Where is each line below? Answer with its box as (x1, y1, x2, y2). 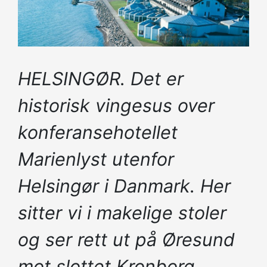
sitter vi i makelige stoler (18, 201, 226, 223)
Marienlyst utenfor (18, 148, 174, 170)
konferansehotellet (18, 121, 178, 143)
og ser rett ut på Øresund (18, 228, 235, 250)
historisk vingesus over (18, 94, 215, 116)
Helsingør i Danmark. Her (18, 175, 231, 197)
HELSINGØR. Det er (18, 67, 184, 89)
